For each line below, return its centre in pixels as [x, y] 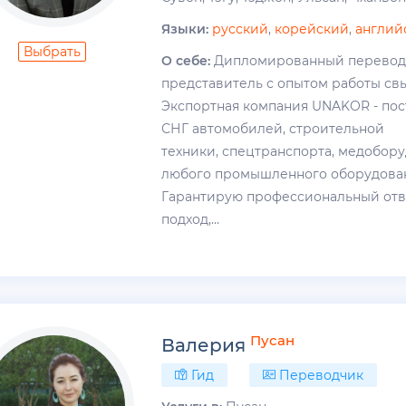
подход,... [191, 219]
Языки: [185, 29]
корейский [312, 29]
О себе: [186, 60]
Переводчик [320, 376]
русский [241, 29]
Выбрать [53, 51]
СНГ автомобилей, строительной [273, 128]
